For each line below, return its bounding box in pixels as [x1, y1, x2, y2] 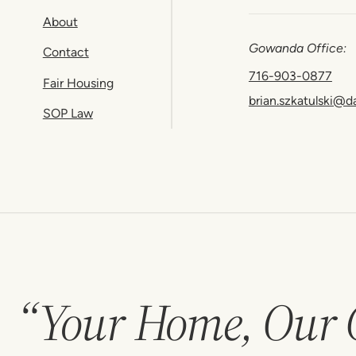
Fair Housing [42, 75, 114, 91]
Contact [42, 44, 89, 60]
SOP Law [42, 106, 93, 122]
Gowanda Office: [248, 41, 346, 56]
